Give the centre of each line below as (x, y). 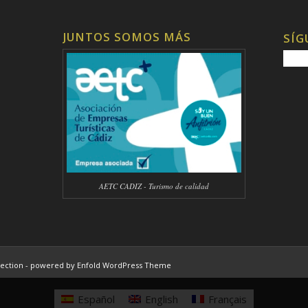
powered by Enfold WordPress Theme (101, 265)
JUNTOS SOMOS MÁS (126, 37)
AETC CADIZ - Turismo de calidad (154, 186)
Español (96, 299)
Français (228, 299)
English (162, 299)
